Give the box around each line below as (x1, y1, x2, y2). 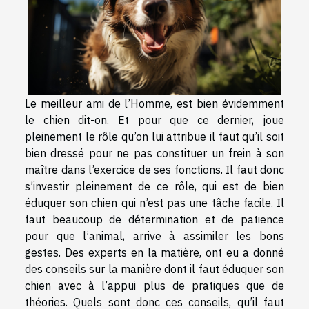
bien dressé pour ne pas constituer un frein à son (25, 146, 284, 160)
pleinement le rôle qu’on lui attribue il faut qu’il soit (25, 129, 284, 143)
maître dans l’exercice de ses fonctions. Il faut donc (25, 162, 284, 177)
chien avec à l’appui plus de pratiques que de (25, 278, 284, 292)
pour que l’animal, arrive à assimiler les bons (25, 228, 284, 243)
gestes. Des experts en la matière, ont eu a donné (25, 245, 284, 259)
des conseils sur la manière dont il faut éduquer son (25, 261, 284, 276)
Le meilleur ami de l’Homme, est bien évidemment (25, 96, 284, 110)
